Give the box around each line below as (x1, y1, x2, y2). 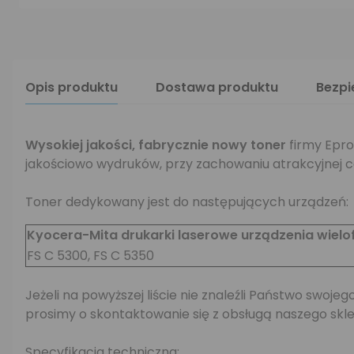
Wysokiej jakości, (25, 136, 135, 154)
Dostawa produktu (156, 78, 278, 96)
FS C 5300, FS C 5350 (27, 247, 154, 265)
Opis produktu (25, 78, 118, 96)
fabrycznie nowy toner (138, 136, 289, 154)
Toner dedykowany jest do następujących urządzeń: (25, 193, 348, 211)
